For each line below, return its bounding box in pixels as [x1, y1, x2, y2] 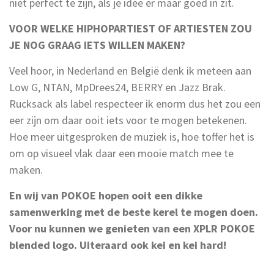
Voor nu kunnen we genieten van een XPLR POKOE [9, 221, 255, 235]
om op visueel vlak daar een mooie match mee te [9, 146, 234, 160]
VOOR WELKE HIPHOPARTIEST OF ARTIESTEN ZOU [9, 21, 252, 35]
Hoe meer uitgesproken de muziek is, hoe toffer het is [9, 129, 254, 144]
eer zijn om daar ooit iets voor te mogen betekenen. [9, 113, 247, 127]
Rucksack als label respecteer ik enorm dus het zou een [9, 96, 261, 111]
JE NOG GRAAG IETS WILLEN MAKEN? [9, 37, 185, 52]
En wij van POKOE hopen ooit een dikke [9, 188, 202, 202]
